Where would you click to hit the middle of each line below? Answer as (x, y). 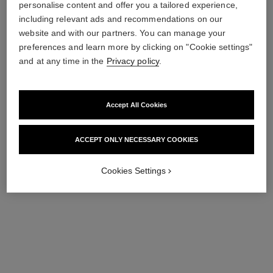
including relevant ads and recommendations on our (121, 19)
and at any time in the (63, 61)
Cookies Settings (133, 171)
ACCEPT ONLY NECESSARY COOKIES (136, 140)
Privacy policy (133, 61)
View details (65, 28)
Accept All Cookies (136, 105)
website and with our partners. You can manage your (122, 33)
